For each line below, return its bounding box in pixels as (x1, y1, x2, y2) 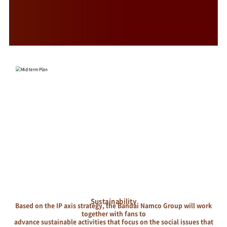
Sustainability (91, 196, 136, 206)
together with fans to (81, 209, 146, 219)
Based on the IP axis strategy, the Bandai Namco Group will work (15, 201, 212, 211)
